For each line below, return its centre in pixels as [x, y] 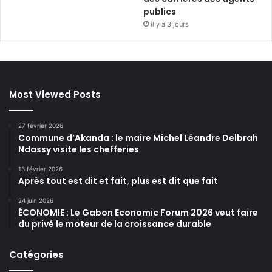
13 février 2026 [40, 168]
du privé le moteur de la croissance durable [115, 224]
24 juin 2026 [36, 200]
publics [160, 11]
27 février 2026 [41, 125]
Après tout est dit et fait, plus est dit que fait [118, 181]
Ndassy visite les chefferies [79, 149]
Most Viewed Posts [55, 94]
